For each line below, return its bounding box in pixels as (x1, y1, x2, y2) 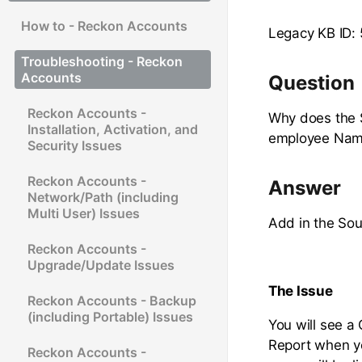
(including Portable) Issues (27, 308, 193, 325)
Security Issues (27, 137, 122, 154)
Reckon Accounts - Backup (27, 292, 196, 309)
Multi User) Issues (27, 204, 140, 221)
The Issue (267, 282, 333, 299)
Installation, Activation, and (27, 120, 198, 137)
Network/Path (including (27, 188, 179, 205)
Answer (267, 175, 341, 200)
